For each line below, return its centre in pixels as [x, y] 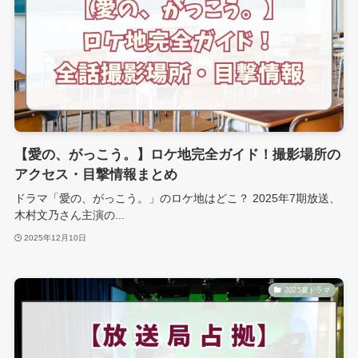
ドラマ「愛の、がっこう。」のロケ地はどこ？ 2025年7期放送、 [177, 199]
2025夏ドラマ [307, 290]
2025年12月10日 [56, 237]
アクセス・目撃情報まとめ [95, 175]
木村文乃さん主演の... [69, 215]
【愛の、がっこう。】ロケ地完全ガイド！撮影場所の [177, 155]
